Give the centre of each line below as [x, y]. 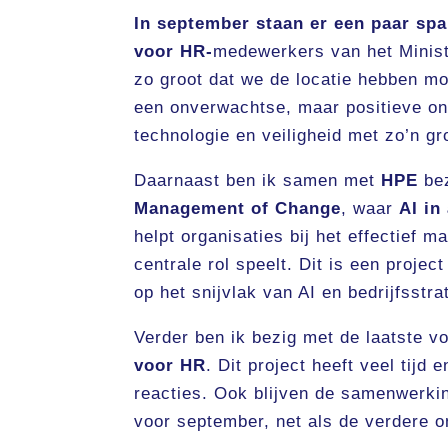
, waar [370, 209]
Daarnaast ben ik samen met [258, 181]
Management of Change [238, 209]
